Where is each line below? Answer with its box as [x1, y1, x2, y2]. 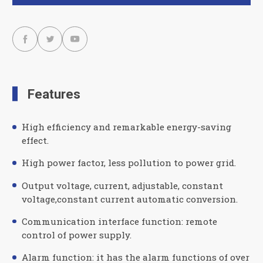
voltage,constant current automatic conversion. [21, 193, 238, 205]
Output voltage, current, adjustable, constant [21, 179, 223, 191]
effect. [21, 134, 49, 147]
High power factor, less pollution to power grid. [21, 157, 236, 169]
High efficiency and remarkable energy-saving [21, 121, 231, 133]
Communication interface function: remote [21, 215, 217, 227]
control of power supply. [21, 228, 131, 241]
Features [27, 86, 80, 102]
